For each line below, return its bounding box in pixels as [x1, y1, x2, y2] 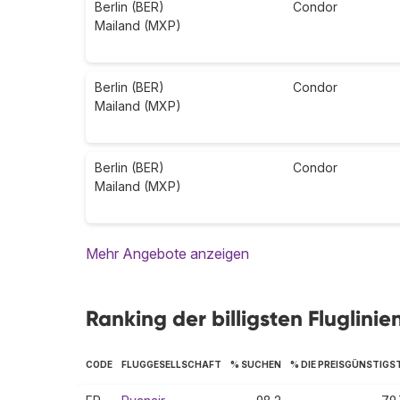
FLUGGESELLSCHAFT [121, 359, 221, 371]
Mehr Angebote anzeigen [86, 245, 249, 263]
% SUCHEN [230, 359, 281, 371]
